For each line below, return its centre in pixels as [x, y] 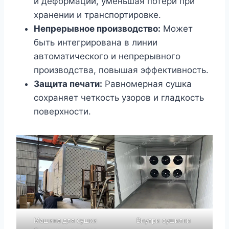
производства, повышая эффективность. [121, 70]
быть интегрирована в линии [96, 42]
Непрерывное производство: [97, 29]
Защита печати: [68, 84]
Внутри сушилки [164, 220]
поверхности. [62, 111]
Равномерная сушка [147, 84]
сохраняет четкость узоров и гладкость [119, 98]
